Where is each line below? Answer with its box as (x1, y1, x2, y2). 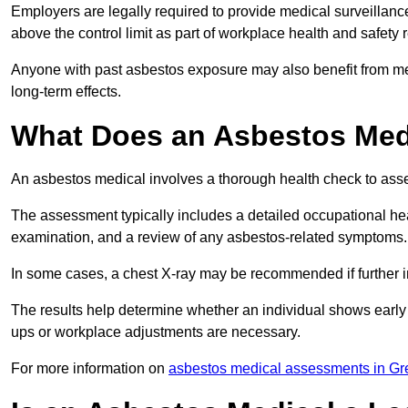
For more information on (11, 361, 168, 377)
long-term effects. (11, 84, 121, 100)
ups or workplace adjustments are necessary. (11, 324, 301, 341)
